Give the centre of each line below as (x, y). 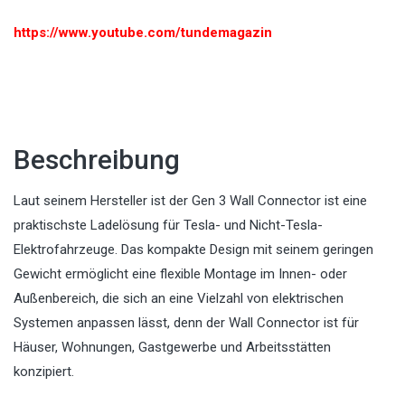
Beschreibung (97, 160)
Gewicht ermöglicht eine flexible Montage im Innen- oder (180, 274)
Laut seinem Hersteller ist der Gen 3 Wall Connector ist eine (190, 201)
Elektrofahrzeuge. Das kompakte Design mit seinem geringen (193, 250)
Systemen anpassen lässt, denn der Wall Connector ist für (186, 323)
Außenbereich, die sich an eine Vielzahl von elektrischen (179, 299)
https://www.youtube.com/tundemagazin (143, 33)
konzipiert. (44, 372)
